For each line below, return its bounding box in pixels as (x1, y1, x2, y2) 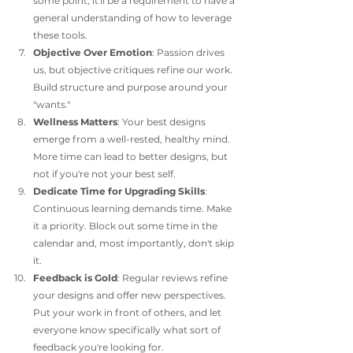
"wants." (33, 98, 70, 110)
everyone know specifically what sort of (33, 324, 223, 336)
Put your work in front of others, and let (33, 307, 224, 318)
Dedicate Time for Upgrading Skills (33, 185, 205, 197)
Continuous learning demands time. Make (33, 203, 234, 214)
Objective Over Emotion (33, 46, 152, 58)
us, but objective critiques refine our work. (33, 64, 235, 76)
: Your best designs (117, 116, 208, 128)
